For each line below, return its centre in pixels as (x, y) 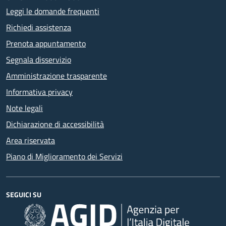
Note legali (24, 108)
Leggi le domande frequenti (53, 11)
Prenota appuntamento (46, 43)
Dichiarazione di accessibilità (55, 124)
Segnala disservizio (39, 59)
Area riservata (31, 140)
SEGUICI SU (24, 194)
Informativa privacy (39, 92)
